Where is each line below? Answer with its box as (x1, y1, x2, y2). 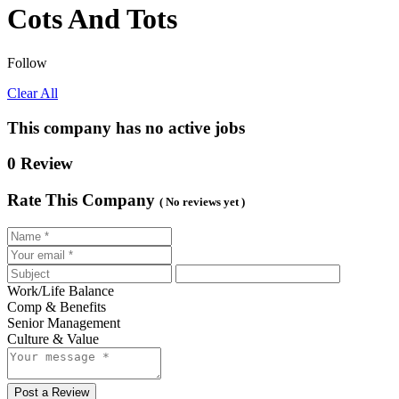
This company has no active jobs (7, 118, 245, 137)
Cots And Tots (7, 3, 177, 36)
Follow (7, 54, 47, 70)
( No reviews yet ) (159, 195, 245, 209)
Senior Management (7, 314, 120, 330)
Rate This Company (7, 191, 155, 210)
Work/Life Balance (7, 282, 114, 298)
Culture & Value (7, 330, 99, 346)
